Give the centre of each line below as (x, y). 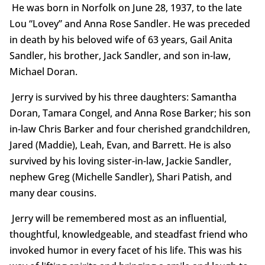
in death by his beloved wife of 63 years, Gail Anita (121, 40)
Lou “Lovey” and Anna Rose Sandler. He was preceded (130, 24)
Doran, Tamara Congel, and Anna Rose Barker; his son (130, 113)
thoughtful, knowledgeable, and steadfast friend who (128, 235)
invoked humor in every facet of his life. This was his (125, 251)
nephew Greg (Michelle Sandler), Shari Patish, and (120, 177)
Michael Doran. (43, 72)
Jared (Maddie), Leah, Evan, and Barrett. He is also (120, 145)
